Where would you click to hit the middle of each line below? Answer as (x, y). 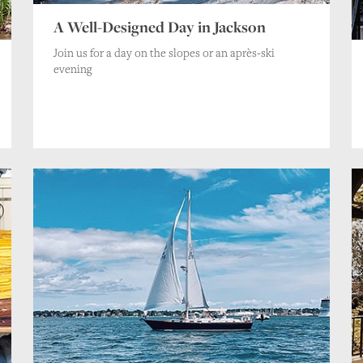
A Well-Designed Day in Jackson (159, 26)
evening (72, 68)
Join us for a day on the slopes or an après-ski (164, 52)
